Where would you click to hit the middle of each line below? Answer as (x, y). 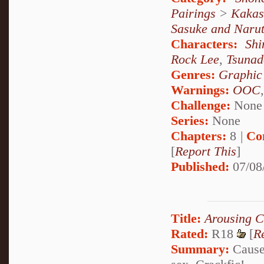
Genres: (195, 75)
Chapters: (199, 136)
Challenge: (201, 105)
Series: (190, 121)
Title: (186, 219)
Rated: (189, 234)
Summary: (200, 249)
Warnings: (202, 90)
